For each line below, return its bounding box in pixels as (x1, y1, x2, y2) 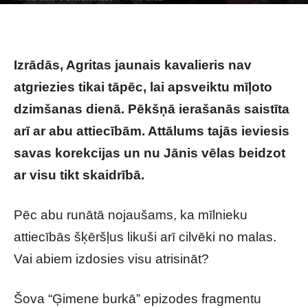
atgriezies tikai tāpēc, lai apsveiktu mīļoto (14, 80, 272, 94)
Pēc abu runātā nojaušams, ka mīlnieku (14, 208, 247, 222)
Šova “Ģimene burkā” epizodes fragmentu (14, 291, 261, 306)
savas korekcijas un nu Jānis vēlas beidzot (14, 146, 285, 160)
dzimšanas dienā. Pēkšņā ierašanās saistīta (14, 102, 289, 116)
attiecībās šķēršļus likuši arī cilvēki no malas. (14, 230, 276, 244)
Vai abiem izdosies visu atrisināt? (14, 252, 209, 266)
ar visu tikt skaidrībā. (14, 168, 144, 182)
